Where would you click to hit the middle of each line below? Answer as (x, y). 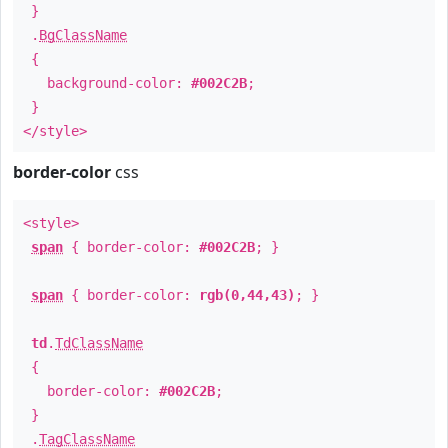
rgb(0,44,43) (247, 295)
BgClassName (83, 35)
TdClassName (99, 343)
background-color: (107, 83)
